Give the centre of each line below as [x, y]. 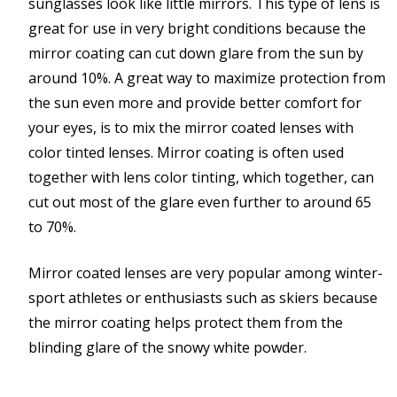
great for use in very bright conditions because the [197, 28]
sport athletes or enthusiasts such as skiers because [203, 297]
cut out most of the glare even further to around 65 [200, 202]
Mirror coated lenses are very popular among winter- [206, 272]
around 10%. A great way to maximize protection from [207, 78]
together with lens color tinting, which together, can [201, 177]
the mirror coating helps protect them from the [186, 322]
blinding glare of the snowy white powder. [167, 347]
